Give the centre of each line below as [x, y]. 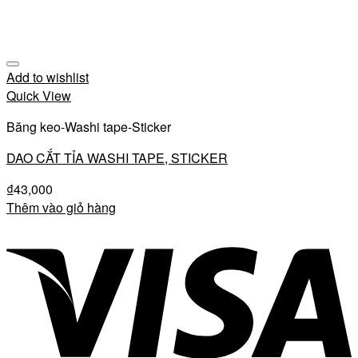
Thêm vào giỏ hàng [61, 207]
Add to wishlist [48, 77]
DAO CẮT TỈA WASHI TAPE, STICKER [117, 158]
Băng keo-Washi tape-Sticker [89, 127]
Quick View [39, 95]
